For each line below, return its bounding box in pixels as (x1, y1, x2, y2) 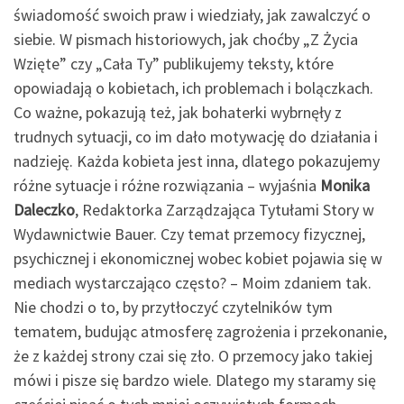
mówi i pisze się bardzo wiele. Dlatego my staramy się (14, 369, 376, 390)
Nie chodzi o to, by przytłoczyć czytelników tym (14, 296, 333, 317)
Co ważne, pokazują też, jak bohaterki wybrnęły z (14, 101, 342, 123)
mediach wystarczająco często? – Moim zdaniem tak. (14, 271, 372, 293)
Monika (320, 174, 370, 196)
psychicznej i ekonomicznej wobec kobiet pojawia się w (14, 247, 382, 269)
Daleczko (14, 198, 75, 220)
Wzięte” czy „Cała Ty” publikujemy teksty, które (14, 52, 334, 74)
